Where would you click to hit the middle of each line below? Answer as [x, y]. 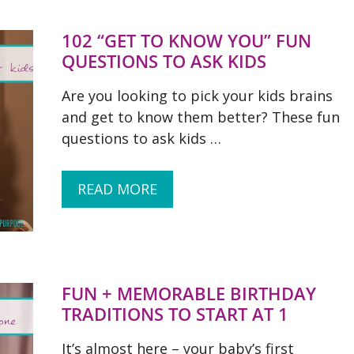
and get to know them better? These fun [201, 117]
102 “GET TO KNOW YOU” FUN [186, 40]
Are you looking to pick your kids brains [197, 96]
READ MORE [117, 189]
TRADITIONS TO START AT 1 [175, 314]
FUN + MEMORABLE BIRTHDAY [189, 293]
